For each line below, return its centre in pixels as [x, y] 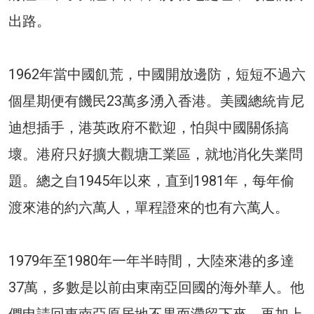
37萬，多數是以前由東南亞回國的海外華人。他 [156, 287]
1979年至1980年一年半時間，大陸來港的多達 [151, 260]
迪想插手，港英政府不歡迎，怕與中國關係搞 [149, 127]
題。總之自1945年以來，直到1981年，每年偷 [151, 180]
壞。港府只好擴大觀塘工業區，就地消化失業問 [156, 154]
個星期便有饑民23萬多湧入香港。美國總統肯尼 [156, 101]
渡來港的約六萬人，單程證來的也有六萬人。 [149, 207]
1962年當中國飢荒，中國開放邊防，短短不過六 [157, 74]
